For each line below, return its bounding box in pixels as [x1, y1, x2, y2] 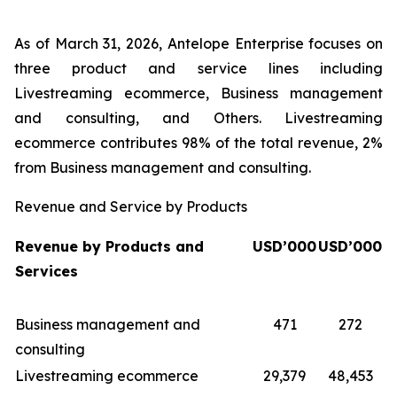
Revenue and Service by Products [14, 198, 247, 215]
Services [15, 262, 82, 280]
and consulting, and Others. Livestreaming [14, 109, 383, 127]
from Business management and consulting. [14, 159, 311, 176]
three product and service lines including [14, 59, 383, 77]
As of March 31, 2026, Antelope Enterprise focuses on [14, 35, 383, 52]
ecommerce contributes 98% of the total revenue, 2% [14, 134, 383, 152]
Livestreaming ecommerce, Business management [14, 84, 383, 102]
